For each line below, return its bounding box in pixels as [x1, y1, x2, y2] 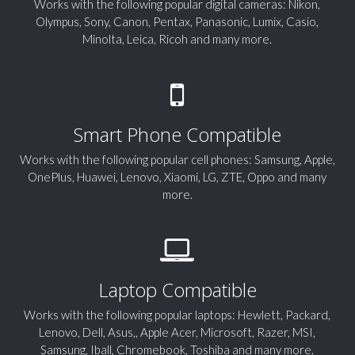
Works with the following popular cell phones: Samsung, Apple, [19, 152, 335, 167]
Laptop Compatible [97, 277, 257, 303]
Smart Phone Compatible [73, 121, 281, 148]
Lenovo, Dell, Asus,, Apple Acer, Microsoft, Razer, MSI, [39, 325, 316, 340]
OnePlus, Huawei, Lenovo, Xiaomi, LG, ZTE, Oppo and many [28, 170, 327, 185]
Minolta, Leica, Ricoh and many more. [82, 32, 273, 47]
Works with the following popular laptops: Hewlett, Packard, [24, 307, 331, 323]
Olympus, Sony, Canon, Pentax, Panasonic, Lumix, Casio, [36, 14, 319, 29]
